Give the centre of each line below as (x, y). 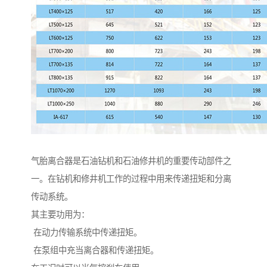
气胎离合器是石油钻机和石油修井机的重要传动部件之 (131, 161)
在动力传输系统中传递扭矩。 (86, 233)
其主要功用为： (60, 215)
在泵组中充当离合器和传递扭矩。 (95, 251)
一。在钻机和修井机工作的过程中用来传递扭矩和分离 (131, 179)
